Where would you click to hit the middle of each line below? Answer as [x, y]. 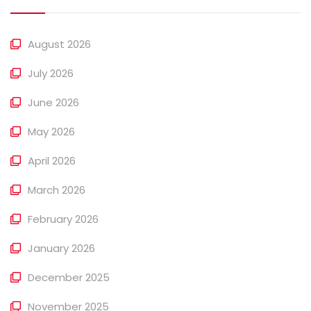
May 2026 [51, 131]
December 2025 [69, 277]
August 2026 [59, 44]
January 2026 [61, 248]
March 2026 [57, 190]
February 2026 [63, 219]
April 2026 [52, 160]
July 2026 [51, 73]
